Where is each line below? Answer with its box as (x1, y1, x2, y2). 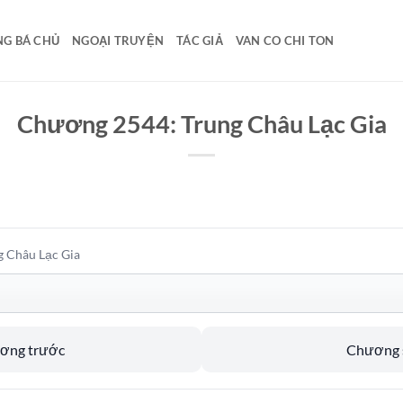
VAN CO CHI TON (235, 33, 335, 48)
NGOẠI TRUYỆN (72, 33, 165, 48)
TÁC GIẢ (176, 33, 223, 48)
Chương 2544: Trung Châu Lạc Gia (16, 109, 387, 139)
